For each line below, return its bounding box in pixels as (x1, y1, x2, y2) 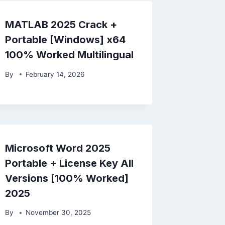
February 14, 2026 (25, 70, 84, 78)
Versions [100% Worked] (5, 172, 129, 184)
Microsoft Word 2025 (5, 142, 111, 154)
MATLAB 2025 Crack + (5, 19, 118, 31)
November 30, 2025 (25, 208, 91, 217)
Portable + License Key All (5, 157, 134, 169)
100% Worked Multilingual (5, 49, 134, 61)
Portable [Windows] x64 (5, 34, 126, 46)
